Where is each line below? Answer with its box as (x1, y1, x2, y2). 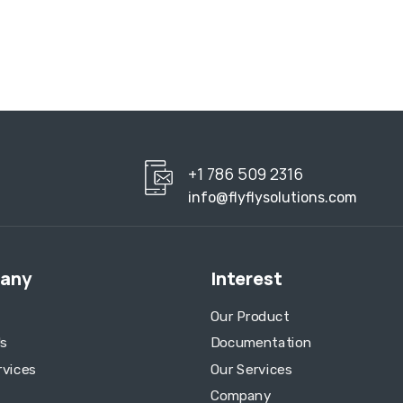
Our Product (210, 308, 290, 325)
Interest (210, 266, 282, 291)
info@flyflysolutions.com (187, 189, 357, 207)
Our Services (210, 361, 292, 378)
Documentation (210, 335, 312, 352)
